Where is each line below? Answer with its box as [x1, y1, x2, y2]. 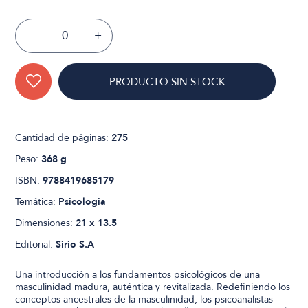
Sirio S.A [56, 237, 95, 251]
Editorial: [15, 237, 56, 251]
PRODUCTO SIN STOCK [109, 74, 225, 89]
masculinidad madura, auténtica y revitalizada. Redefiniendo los [15, 280, 291, 294]
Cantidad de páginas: [15, 131, 112, 144]
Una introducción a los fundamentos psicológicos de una [15, 267, 261, 281]
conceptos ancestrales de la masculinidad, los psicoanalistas [15, 292, 274, 306]
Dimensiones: [15, 216, 76, 230]
